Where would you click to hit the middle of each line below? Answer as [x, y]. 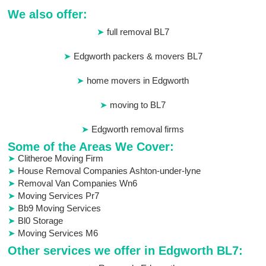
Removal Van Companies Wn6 [78, 183]
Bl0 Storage [41, 221]
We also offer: [48, 15]
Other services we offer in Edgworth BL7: [126, 251]
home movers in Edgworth [138, 81]
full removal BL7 [138, 32]
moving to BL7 [138, 105]
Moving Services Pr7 [59, 196]
